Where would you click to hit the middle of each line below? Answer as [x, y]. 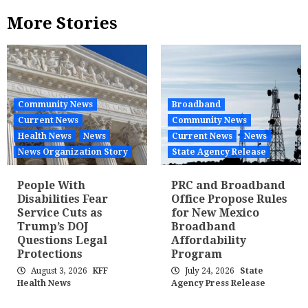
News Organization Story [73, 152]
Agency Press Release [218, 284]
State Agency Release [219, 152]
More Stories [62, 24]
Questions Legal [62, 241]
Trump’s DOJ [53, 227]
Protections [50, 254]
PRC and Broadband [228, 186]
